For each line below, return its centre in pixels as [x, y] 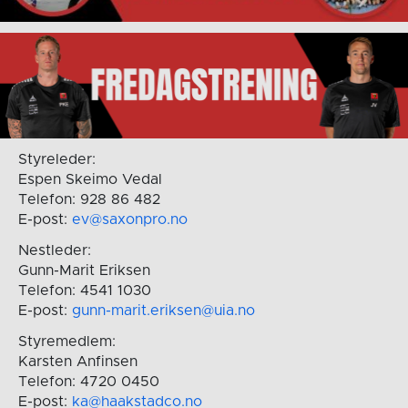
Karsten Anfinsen [77, 361]
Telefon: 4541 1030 [84, 290]
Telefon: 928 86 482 [89, 199]
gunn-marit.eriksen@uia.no [165, 310]
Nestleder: [54, 250]
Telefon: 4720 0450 [88, 381]
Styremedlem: [66, 341]
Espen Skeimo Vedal [90, 179]
